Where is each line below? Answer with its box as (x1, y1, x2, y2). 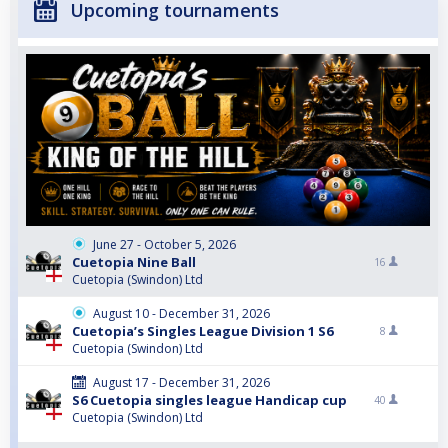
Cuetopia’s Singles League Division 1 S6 (72, 322, 333, 341)
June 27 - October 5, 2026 (93, 236, 236, 254)
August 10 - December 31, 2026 (93, 305, 270, 323)
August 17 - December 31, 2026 (93, 374, 270, 392)
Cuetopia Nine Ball (72, 253, 196, 272)
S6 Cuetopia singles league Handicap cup (72, 391, 347, 410)
